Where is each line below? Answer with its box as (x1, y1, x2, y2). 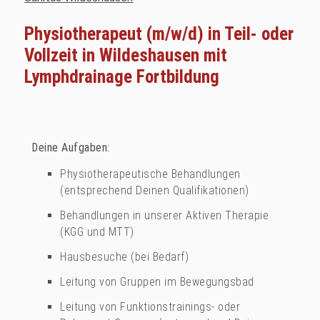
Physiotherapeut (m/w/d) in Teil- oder (24, 24, 294, 45)
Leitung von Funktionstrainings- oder (60, 299, 241, 314)
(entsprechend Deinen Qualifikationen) (60, 183, 249, 197)
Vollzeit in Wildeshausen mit (24, 45, 228, 66)
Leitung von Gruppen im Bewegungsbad (60, 274, 254, 289)
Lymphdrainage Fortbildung (24, 66, 220, 88)
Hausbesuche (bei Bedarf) (60, 249, 189, 264)
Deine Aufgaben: (31, 140, 110, 154)
